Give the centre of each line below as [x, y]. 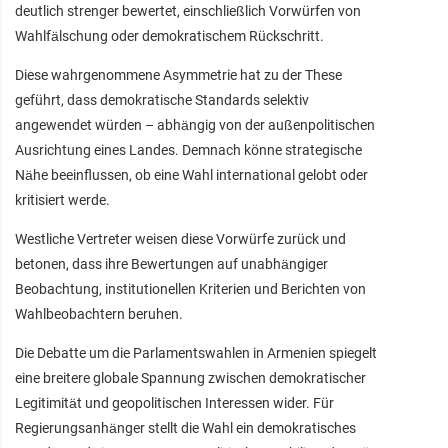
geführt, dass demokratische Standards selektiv [162, 99]
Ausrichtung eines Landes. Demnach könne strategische [188, 149]
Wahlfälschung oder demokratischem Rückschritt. [169, 35]
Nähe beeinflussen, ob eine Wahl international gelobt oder [191, 174]
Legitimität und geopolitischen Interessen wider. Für [174, 402]
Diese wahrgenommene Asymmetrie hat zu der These [178, 74]
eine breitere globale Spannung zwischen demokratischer [190, 377]
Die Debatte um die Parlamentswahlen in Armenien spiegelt [196, 352]
